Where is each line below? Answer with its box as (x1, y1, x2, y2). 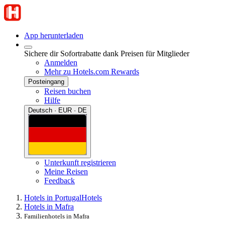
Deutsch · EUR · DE (28, 106, 87, 114)
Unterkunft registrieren (44, 158, 116, 167)
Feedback (44, 176, 75, 185)
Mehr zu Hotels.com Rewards (44, 67, 139, 76)
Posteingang (28, 78, 64, 85)
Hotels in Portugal (24, 193, 81, 202)
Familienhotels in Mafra (24, 212, 89, 220)
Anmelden (44, 58, 77, 67)
